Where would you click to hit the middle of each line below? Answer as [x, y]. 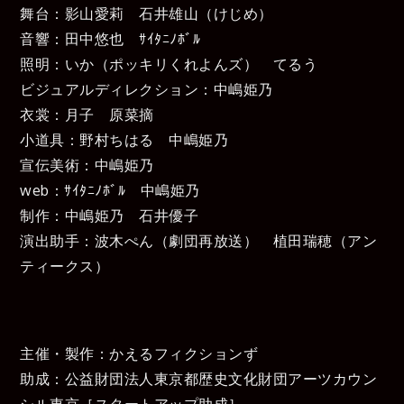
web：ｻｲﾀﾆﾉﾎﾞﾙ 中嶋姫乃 [110, 190]
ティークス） [65, 266]
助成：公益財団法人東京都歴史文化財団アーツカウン [199, 378]
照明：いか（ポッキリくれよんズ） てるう [169, 64]
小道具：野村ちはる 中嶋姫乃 [124, 139]
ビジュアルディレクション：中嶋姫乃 [147, 89]
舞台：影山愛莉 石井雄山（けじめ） [147, 13]
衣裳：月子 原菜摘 [87, 114]
